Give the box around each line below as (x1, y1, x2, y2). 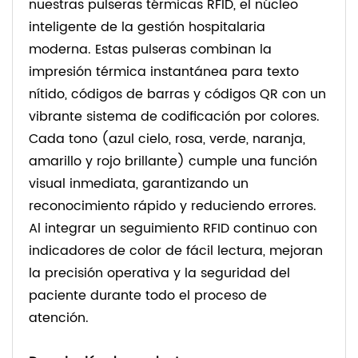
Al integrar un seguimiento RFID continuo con (29, 218, 317, 240)
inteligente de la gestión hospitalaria (29, 17, 265, 38)
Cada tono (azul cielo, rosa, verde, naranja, (29, 129, 305, 150)
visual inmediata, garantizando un (29, 173, 249, 195)
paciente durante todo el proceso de (29, 285, 267, 307)
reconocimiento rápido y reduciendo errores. (29, 196, 316, 217)
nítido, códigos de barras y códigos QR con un (29, 84, 326, 105)
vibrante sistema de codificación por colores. (29, 106, 320, 128)
